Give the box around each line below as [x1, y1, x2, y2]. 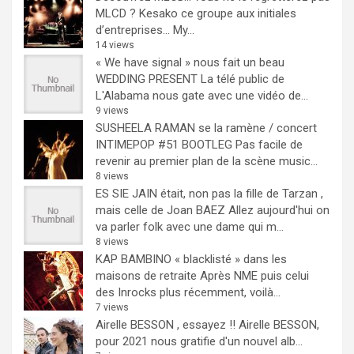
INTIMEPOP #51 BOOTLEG [96, 137, 232, 152]
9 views [96, 104, 129, 116]
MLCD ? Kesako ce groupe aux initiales [96, 6, 296, 21]
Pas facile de [235, 137, 303, 152]
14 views [96, 39, 134, 51]
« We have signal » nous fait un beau [96, 55, 284, 70]
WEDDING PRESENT [96, 71, 198, 86]
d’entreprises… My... [96, 22, 194, 37]
